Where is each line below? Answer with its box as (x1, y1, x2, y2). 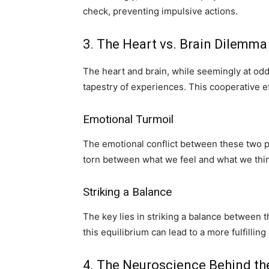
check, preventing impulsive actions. (83, 5, 238, 17)
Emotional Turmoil (83, 112, 174, 126)
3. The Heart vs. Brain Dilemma (83, 37, 267, 52)
